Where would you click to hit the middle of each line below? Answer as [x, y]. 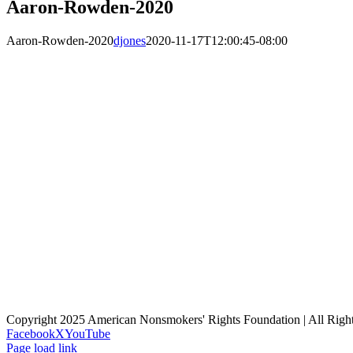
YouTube [87, 334]
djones [130, 41]
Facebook [31, 334]
